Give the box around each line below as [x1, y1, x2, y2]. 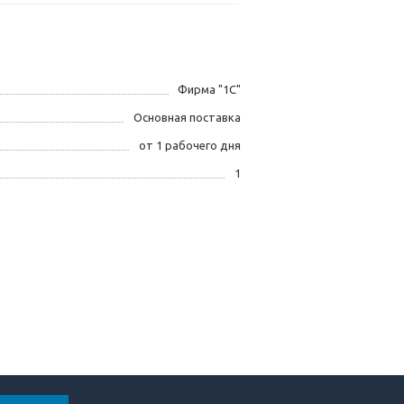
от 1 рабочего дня [139, 139, 241, 152]
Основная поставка [133, 111, 241, 124]
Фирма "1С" [178, 83, 241, 96]
